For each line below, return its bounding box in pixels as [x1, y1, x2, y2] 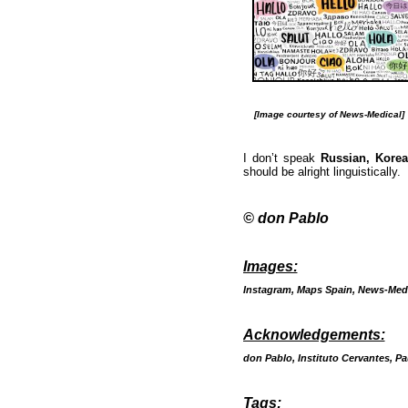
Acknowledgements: [242, 327, 385, 342]
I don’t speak [242, 151, 321, 165]
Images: [242, 259, 298, 274]
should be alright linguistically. [242, 165, 401, 178]
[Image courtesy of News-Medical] [242, 109, 404, 119]
